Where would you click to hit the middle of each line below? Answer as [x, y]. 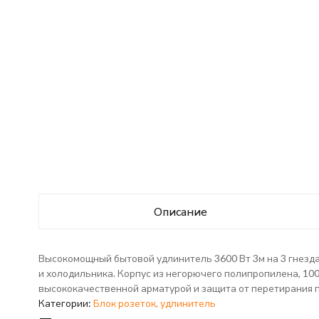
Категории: [66, 303]
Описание [180, 211]
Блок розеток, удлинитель [154, 303]
